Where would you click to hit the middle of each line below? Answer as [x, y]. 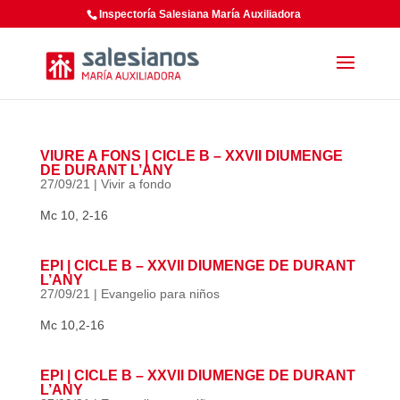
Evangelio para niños [160, 294]
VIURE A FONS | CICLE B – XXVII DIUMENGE [191, 156]
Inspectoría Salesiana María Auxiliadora [200, 14]
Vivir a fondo [136, 184]
